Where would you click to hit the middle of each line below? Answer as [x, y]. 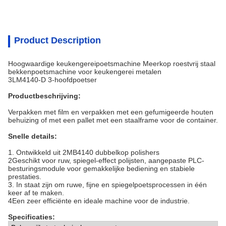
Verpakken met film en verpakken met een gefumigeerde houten [111, 112]
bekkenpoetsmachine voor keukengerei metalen [85, 72]
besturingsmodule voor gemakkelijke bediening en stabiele [101, 168]
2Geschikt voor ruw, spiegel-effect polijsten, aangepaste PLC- [106, 160]
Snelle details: [33, 136]
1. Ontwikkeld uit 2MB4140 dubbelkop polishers [84, 152]
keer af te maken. [36, 193]
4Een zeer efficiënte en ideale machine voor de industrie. [99, 201]
